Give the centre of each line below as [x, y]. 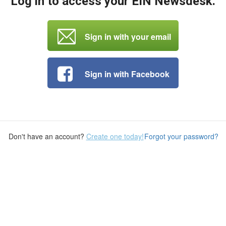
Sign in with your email [128, 36]
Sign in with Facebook [127, 74]
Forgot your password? [181, 136]
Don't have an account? [47, 136]
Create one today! [115, 136]
